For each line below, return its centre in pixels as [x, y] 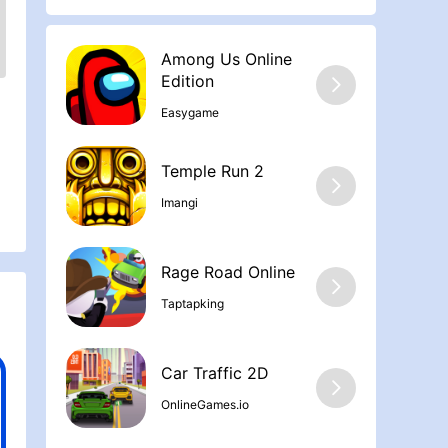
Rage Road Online [228, 272]
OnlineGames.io [205, 404]
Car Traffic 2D [215, 373]
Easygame [190, 112]
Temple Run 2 [212, 171]
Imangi [179, 202]
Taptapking [192, 303]
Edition [187, 81]
